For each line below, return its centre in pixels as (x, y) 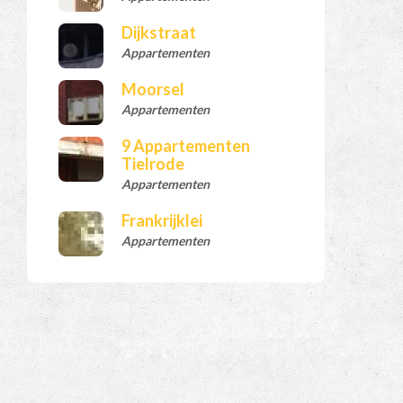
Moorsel (153, 90)
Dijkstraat (159, 33)
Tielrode (153, 164)
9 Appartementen (186, 146)
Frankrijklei (162, 221)
